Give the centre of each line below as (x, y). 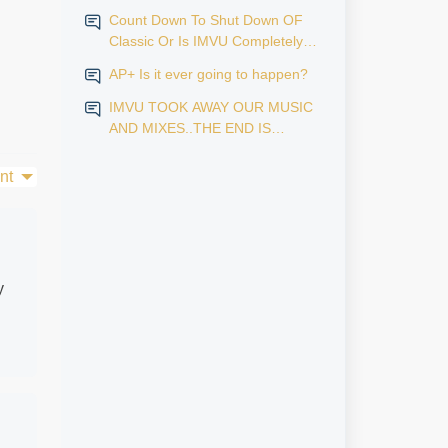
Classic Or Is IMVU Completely (205, 41)
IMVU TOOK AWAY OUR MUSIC (210, 107)
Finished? (139, 62)
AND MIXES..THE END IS (189, 128)
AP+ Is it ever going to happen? (208, 74)
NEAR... (133, 149)
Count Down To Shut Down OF (205, 20)
